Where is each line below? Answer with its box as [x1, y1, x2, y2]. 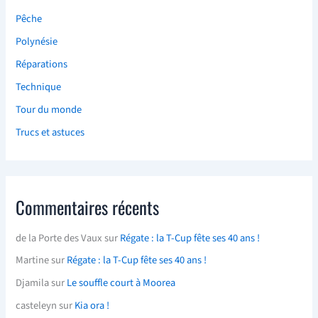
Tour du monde [16, 102, 82, 118]
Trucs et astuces [16, 124, 85, 140]
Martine [16, 253, 50, 268]
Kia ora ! [75, 298, 110, 314]
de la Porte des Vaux [16, 230, 103, 246]
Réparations [16, 57, 68, 72]
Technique [16, 79, 62, 95]
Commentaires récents [16, 194, 160, 221]
